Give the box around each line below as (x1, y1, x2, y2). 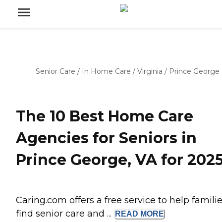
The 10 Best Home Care (16, 107, 193, 126)
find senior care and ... (16, 208, 114, 220)
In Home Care (82, 67, 131, 76)
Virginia (137, 67, 163, 76)
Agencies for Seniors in (16, 129, 197, 148)
